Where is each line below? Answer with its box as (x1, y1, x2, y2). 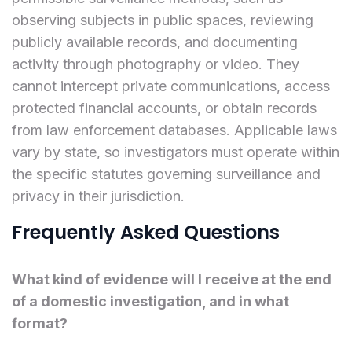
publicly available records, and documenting (12, 33, 298, 50)
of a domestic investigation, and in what (12, 292, 289, 310)
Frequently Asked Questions (12, 218, 280, 245)
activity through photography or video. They (12, 55, 299, 72)
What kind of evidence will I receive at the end (12, 270, 332, 288)
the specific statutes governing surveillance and (12, 165, 321, 182)
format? (12, 314, 68, 332)
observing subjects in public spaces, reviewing (12, 11, 313, 28)
